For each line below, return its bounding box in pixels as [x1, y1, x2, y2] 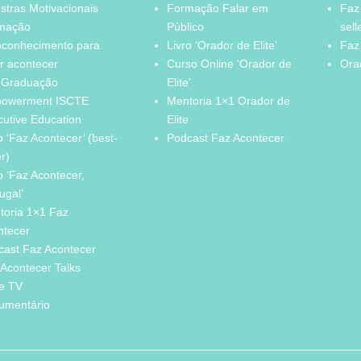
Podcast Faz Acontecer [166, 131, 284, 144]
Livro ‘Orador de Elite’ [166, 38, 277, 52]
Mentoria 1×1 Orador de [166, 93, 290, 107]
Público [166, 19, 204, 33]
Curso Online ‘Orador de [166, 56, 292, 70]
